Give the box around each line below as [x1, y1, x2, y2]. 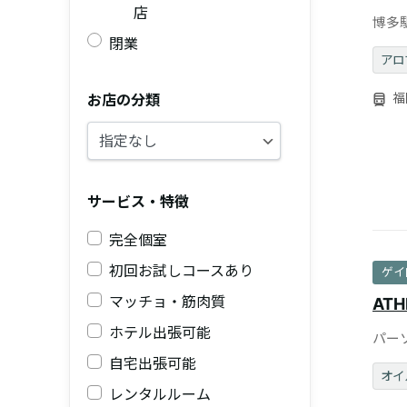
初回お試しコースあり [109, 262, 254, 281]
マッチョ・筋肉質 [109, 293, 226, 312]
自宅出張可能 [109, 354, 197, 373]
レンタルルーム [109, 385, 212, 404]
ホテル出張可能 [109, 323, 212, 342]
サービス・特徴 [87, 193, 190, 212]
